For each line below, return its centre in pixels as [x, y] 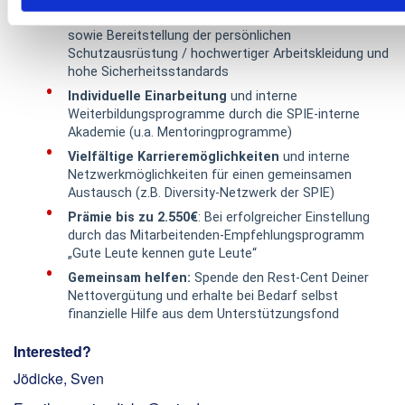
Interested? [52, 351]
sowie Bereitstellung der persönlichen [179, 35]
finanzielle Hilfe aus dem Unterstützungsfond [203, 314]
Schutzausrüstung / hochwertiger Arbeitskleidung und [228, 53]
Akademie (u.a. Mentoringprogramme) [180, 132]
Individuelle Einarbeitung [147, 96]
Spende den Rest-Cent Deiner [280, 278]
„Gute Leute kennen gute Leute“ [162, 253]
